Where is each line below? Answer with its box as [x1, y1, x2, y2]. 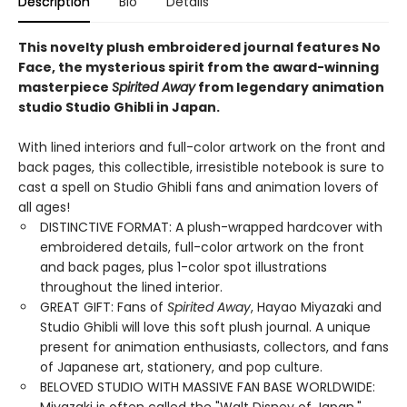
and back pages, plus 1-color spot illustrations [40, 258, 327, 277]
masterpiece [18, 78, 112, 97]
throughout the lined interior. [40, 278, 223, 297]
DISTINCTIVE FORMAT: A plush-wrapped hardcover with [40, 218, 382, 237]
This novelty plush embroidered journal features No [18, 38, 381, 57]
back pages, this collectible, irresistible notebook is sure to [18, 158, 384, 177]
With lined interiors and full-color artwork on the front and [18, 138, 385, 157]
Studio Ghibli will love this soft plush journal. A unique [40, 318, 371, 337]
